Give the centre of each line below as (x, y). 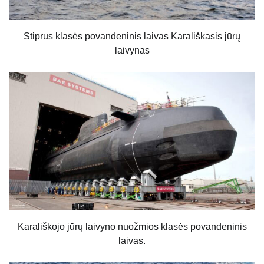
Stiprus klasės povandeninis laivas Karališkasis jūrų (132, 37)
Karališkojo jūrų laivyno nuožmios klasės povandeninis (132, 227)
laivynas (132, 51)
